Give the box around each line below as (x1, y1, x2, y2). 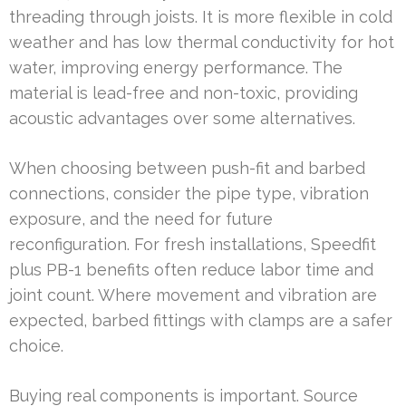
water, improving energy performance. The (9, 57, 343, 77)
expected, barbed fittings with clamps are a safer (9, 310, 392, 330)
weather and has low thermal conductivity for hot (9, 32, 394, 52)
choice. (9, 335, 63, 355)
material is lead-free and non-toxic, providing (9, 82, 358, 102)
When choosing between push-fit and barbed (9, 158, 365, 178)
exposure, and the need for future (9, 208, 273, 228)
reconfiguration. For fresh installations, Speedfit (9, 234, 376, 254)
